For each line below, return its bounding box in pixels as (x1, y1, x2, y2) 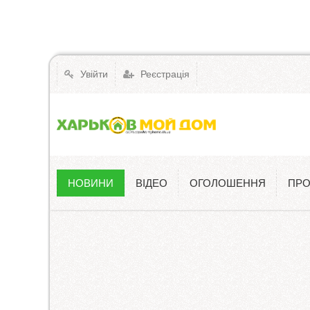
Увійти (77, 68, 108, 80)
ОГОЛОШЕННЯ (190, 177, 266, 189)
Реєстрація (138, 68, 190, 80)
